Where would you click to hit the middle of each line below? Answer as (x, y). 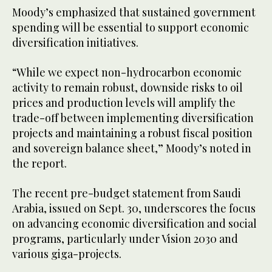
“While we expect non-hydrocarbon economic (127, 72)
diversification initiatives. (76, 42)
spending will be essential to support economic (131, 27)
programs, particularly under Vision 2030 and (125, 238)
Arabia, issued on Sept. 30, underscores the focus (134, 208)
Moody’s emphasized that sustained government (134, 12)
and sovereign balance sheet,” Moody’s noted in (132, 148)
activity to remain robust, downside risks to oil (127, 87)
